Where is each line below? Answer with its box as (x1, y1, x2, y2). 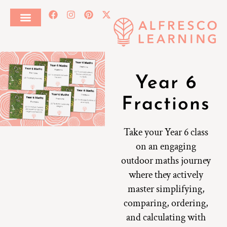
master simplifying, (127, 182, 205, 196)
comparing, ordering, (124, 197, 209, 210)
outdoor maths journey (121, 154, 211, 168)
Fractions (122, 95, 211, 115)
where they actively (129, 168, 204, 182)
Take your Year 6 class (124, 126, 209, 139)
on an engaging (136, 140, 197, 154)
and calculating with (126, 211, 206, 224)
